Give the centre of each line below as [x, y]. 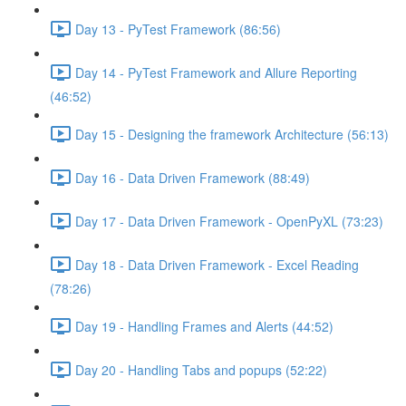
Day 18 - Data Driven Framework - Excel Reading [217, 264]
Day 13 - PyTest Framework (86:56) [178, 29]
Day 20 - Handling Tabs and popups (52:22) [201, 369]
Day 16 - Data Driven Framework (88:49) [193, 177]
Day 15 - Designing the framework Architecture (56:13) [232, 134]
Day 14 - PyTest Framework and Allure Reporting [216, 72]
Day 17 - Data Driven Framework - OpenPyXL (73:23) [229, 221]
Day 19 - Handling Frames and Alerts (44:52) [204, 326]
